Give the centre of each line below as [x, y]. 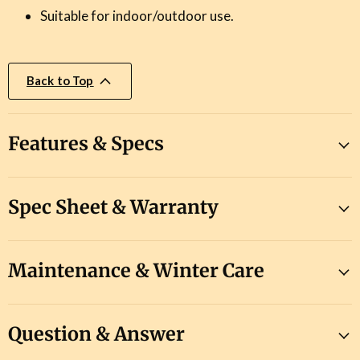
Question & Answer [96, 333]
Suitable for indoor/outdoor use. [137, 15]
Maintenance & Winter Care [136, 270]
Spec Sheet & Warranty [113, 207]
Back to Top [60, 80]
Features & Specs [86, 143]
